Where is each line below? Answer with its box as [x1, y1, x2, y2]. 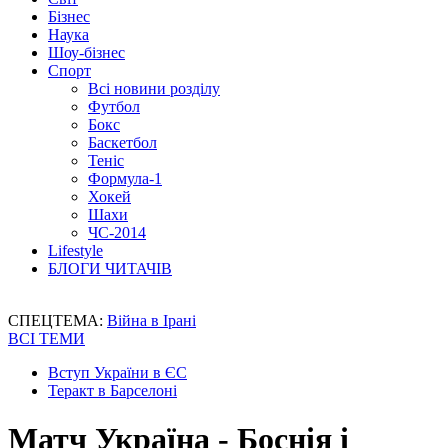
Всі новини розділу [88, 80, 220, 97]
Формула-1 [88, 170, 162, 187]
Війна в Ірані [107, 312, 196, 329]
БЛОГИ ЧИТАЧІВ [48, 260, 172, 277]
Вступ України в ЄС [48, 364, 187, 381]
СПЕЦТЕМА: [8, 312, 107, 329]
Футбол [88, 98, 140, 115]
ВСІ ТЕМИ [8, 330, 85, 347]
